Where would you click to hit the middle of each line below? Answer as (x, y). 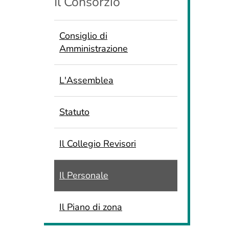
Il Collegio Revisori (97, 144)
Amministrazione (93, 49)
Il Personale (84, 175)
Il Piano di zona (90, 207)
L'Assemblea (86, 80)
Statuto (74, 112)
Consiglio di (83, 36)
